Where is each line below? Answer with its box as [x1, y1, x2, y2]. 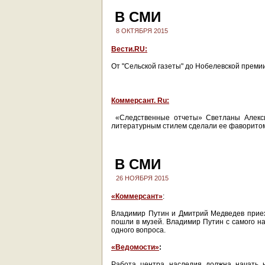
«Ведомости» [111, 243, 159, 251]
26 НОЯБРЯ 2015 [116, 174, 169, 182]
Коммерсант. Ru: [111, 96, 169, 105]
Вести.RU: [111, 45, 147, 53]
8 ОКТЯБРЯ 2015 [116, 27, 168, 34]
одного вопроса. [111, 226, 166, 234]
